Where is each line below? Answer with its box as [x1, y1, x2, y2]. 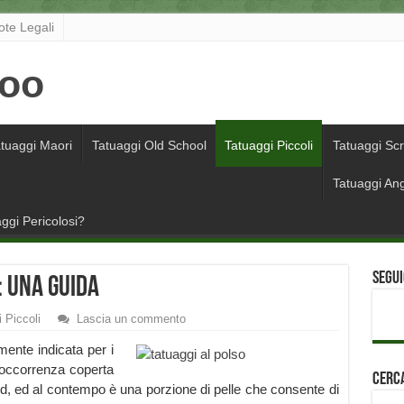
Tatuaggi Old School [91, 138, 207, 153]
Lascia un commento [76, 312, 186, 326]
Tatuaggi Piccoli [224, 138, 313, 153]
